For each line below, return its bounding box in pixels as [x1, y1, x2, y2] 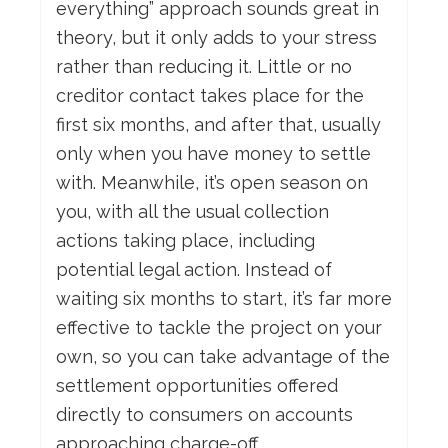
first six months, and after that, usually [56, 114, 381, 136]
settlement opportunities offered [56, 375, 338, 397]
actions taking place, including [56, 230, 315, 252]
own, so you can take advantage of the [56, 346, 390, 368]
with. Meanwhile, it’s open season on [56, 172, 368, 194]
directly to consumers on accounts [56, 404, 353, 426]
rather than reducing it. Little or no [56, 56, 352, 78]
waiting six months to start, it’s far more [56, 288, 392, 310]
